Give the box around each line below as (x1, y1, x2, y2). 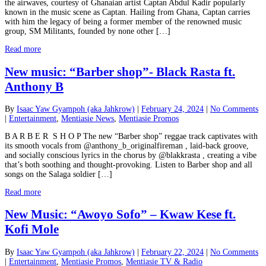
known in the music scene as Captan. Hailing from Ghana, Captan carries (5, 8, 250, 17)
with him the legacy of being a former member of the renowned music (5, 17, 242, 27)
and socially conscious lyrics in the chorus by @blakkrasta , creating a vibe (5, 151, 256, 160)
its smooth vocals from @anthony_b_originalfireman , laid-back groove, (5, 141, 249, 151)
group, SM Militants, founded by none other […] (5, 27, 170, 36)
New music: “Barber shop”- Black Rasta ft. (5, 64, 235, 79)
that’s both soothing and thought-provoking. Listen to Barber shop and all (5, 160, 252, 170)
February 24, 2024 (141, 104, 204, 114)
